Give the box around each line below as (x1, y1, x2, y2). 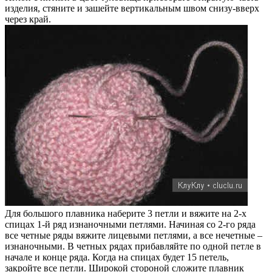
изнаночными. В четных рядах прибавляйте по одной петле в (5, 240, 261, 251)
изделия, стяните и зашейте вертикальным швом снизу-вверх (5, 2, 259, 13)
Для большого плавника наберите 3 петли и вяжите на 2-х (5, 208, 246, 219)
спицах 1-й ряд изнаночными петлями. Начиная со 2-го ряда (5, 219, 256, 229)
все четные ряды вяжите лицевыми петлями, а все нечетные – (5, 229, 262, 240)
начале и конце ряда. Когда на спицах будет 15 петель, (5, 251, 229, 262)
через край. (5, 13, 51, 24)
